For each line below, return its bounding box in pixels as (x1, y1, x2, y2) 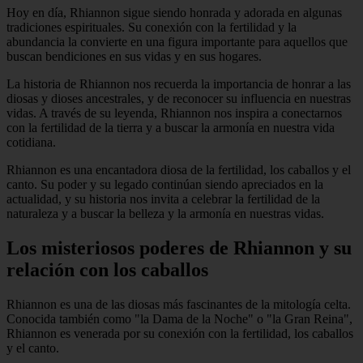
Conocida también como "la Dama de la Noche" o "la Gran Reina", (6, 311, 352, 326)
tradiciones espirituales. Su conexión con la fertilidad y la (6, 19, 297, 34)
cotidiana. (6, 135, 56, 149)
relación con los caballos (6, 258, 208, 280)
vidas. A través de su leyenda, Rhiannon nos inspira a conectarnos (6, 105, 342, 120)
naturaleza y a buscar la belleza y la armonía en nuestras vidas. (6, 206, 324, 220)
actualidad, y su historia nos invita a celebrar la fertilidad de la (6, 191, 320, 206)
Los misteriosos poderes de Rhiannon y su (6, 237, 352, 258)
